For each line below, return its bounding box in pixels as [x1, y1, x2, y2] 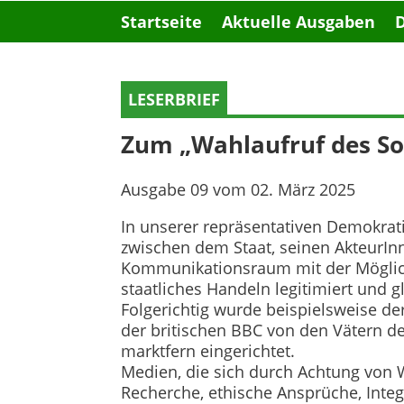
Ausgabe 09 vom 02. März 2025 [121, 179, 356, 201]
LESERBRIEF [128, 87, 221, 110]
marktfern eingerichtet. [121, 340, 296, 363]
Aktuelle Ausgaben [222, 11, 376, 32]
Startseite [121, 11, 203, 32]
